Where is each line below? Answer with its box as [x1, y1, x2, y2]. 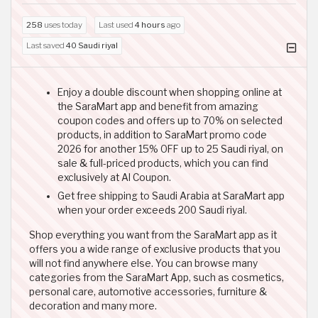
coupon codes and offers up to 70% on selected [57, 114, 283, 126]
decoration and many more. [29, 300, 157, 312]
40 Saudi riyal [66, 40, 118, 50]
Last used [99, 19, 135, 30]
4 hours [135, 19, 165, 30]
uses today [43, 19, 82, 30]
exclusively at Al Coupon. [57, 171, 171, 183]
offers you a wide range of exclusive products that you [29, 243, 280, 255]
